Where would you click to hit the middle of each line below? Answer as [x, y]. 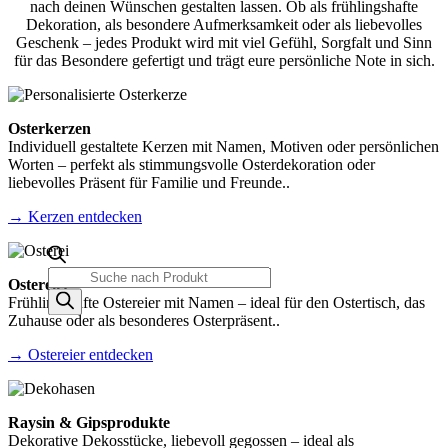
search [67, 293]
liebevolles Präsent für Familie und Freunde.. [149, 182]
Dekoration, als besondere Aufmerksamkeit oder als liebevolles [224, 24]
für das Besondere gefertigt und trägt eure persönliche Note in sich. [224, 60]
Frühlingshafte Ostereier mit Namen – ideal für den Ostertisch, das [216, 302]
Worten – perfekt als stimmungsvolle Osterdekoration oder [191, 164]
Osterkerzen [49, 128]
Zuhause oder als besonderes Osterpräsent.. [144, 320]
